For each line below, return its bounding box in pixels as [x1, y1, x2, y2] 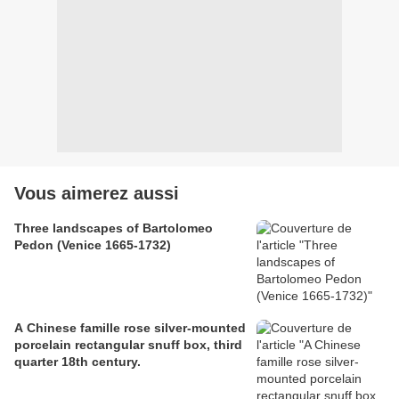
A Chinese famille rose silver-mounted [14, 321, 246, 336]
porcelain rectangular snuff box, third [14, 338, 242, 353]
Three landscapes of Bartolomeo [14, 221, 213, 236]
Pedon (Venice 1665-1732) [14, 238, 171, 253]
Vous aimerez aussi [14, 183, 179, 204]
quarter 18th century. [14, 354, 141, 370]
